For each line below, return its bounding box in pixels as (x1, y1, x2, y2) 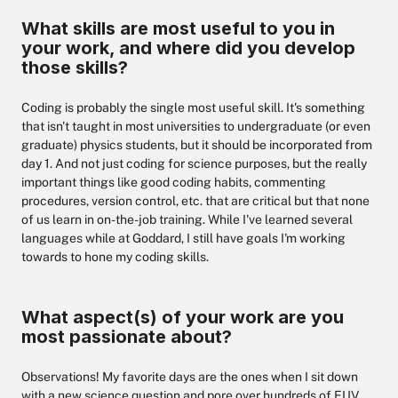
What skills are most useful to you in (21, 18, 335, 39)
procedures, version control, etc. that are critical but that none (21, 194, 370, 208)
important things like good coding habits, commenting (21, 175, 326, 189)
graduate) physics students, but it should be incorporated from (21, 138, 372, 152)
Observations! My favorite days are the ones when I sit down (21, 370, 358, 384)
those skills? (21, 57, 128, 78)
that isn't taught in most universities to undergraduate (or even (21, 119, 370, 133)
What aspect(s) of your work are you (21, 306, 344, 328)
